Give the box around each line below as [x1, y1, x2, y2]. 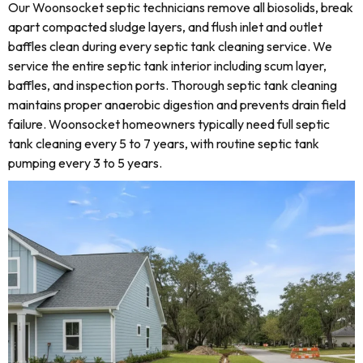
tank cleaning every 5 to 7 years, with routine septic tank [8, 135, 319, 152]
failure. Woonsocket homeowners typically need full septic [8, 116, 330, 132]
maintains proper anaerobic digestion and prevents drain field [8, 96, 346, 113]
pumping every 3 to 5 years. [8, 155, 162, 171]
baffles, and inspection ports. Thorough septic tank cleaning [8, 77, 337, 93]
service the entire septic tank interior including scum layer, [8, 58, 327, 74]
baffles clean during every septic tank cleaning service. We [8, 38, 332, 54]
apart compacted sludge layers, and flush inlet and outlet [8, 19, 322, 35]
